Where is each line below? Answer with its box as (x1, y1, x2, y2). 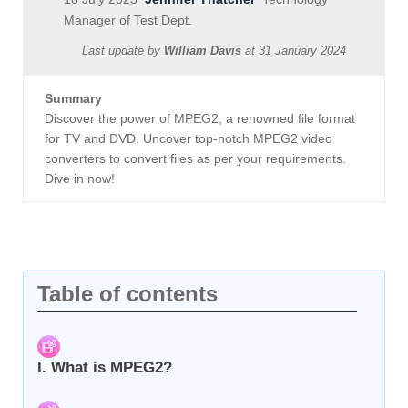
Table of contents (37, 281, 218, 307)
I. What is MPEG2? (37, 359, 172, 377)
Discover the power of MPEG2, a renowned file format (45, 111, 355, 127)
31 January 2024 (259, 44, 346, 58)
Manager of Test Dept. (64, 13, 192, 28)
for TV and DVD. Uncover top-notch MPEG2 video (45, 131, 332, 147)
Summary (45, 91, 102, 107)
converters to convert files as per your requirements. (45, 151, 346, 167)
